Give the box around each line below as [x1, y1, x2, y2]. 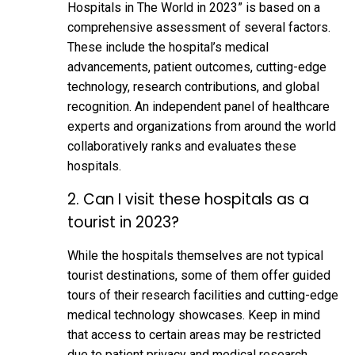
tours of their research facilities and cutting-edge [67, 287, 338, 303]
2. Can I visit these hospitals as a [67, 188, 309, 210]
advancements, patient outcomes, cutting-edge [67, 59, 326, 74]
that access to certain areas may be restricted [67, 326, 321, 342]
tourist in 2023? [67, 211, 179, 233]
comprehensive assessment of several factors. [67, 19, 330, 35]
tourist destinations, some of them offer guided [67, 267, 330, 283]
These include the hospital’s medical [67, 39, 269, 55]
